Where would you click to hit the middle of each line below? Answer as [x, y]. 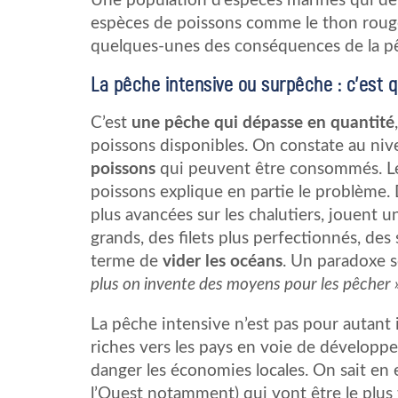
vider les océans [223, 262]
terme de [127, 262]
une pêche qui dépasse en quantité [263, 123]
